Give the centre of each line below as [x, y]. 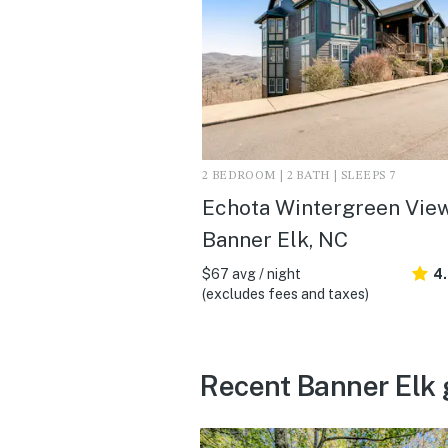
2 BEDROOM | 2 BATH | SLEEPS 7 [299, 175]
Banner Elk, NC [275, 239]
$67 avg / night [251, 273]
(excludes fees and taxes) [285, 293]
